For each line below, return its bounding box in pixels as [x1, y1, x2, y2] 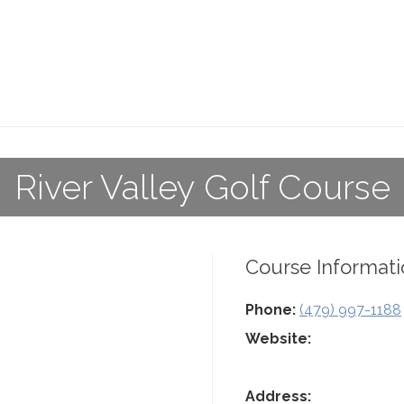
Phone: [245, 301, 296, 318]
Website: [245, 330, 311, 347]
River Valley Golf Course [14, 167, 390, 207]
